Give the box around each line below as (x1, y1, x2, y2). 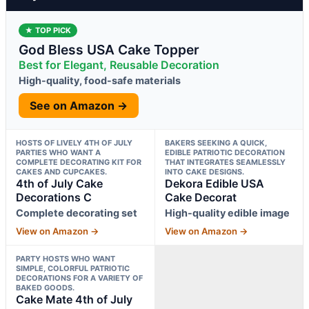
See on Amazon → (30, 98, 128, 112)
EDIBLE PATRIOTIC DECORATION (164, 147, 285, 157)
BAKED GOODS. (16, 282, 74, 292)
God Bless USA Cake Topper (19, 41, 199, 58)
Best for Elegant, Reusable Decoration (19, 57, 219, 72)
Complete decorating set (16, 206, 137, 219)
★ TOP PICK (25, 25, 71, 35)
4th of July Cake (16, 176, 103, 190)
